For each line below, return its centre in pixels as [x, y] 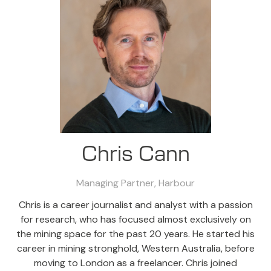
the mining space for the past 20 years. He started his [135, 233]
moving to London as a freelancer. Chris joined [135, 263]
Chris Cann [135, 154]
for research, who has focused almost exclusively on [135, 219]
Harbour [177, 183]
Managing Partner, [117, 183]
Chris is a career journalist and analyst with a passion [135, 204]
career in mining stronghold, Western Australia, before [135, 248]
